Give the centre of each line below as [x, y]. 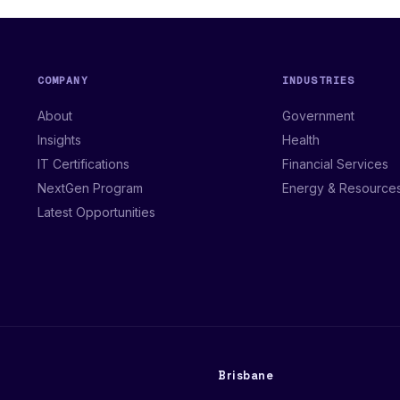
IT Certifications [83, 164]
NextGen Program [90, 188]
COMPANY [62, 80]
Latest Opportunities [96, 212]
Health [300, 140]
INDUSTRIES [318, 80]
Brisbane [246, 376]
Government [318, 116]
